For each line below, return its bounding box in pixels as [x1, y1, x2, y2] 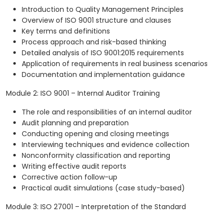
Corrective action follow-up [22, 172, 117, 183]
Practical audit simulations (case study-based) [22, 183, 185, 193]
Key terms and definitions [22, 26, 110, 37]
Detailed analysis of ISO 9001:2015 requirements [22, 48, 184, 58]
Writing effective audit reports [22, 161, 126, 172]
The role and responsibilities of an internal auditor [22, 107, 192, 117]
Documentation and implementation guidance [22, 70, 185, 80]
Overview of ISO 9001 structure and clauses [22, 15, 171, 26]
